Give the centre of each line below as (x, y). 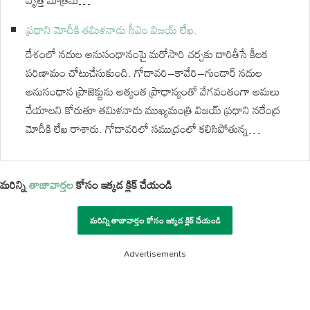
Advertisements (155, 253)
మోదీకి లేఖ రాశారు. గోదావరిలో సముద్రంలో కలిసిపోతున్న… (143, 129)
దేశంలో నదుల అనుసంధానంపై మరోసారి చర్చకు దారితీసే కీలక (147, 54)
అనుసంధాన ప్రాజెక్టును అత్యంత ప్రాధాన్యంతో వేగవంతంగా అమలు (153, 91)
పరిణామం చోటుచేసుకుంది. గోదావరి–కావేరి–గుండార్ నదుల (144, 73)
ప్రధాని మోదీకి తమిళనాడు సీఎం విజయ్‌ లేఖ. (111, 30)
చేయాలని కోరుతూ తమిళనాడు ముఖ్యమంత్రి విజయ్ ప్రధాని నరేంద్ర (153, 110)
